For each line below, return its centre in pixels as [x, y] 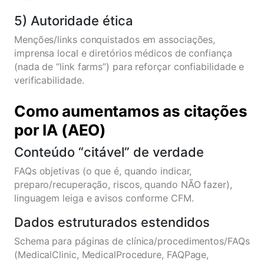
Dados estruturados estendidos [112, 222]
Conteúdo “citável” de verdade [109, 152]
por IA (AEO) [60, 130]
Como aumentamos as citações [131, 111]
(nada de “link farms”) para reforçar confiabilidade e [129, 67]
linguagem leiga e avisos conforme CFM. [104, 198]
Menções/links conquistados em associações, [115, 39]
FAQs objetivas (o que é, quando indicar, [103, 171]
